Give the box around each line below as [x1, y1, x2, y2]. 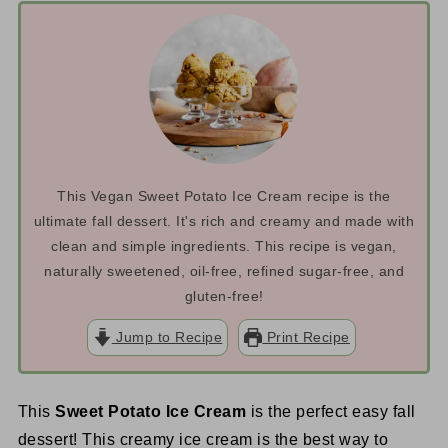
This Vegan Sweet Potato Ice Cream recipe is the [57, 188, 391, 205]
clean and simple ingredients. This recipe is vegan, [51, 238, 397, 255]
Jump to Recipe [111, 329, 223, 346]
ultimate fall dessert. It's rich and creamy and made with [33, 213, 415, 230]
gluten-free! [184, 288, 264, 305]
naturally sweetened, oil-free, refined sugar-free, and [44, 263, 404, 280]
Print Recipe [262, 329, 350, 346]
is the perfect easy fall [246, 403, 416, 421]
